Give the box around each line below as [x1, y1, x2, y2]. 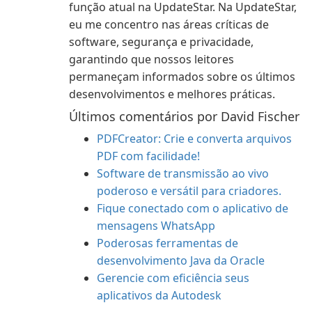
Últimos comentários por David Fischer [69, 108, 299, 125]
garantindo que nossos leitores [69, 52, 234, 67]
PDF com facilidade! [97, 148, 200, 164]
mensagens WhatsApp [97, 218, 215, 233]
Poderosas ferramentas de [97, 235, 238, 251]
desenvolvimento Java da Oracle [97, 253, 265, 268]
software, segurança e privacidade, [69, 34, 253, 49]
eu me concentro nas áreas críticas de [69, 17, 269, 32]
